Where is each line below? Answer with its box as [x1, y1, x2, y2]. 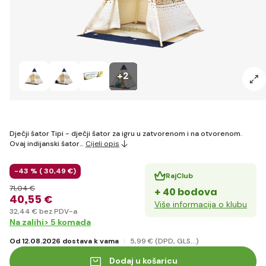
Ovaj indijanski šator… [9, 138, 85, 148]
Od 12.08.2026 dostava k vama [9, 236, 119, 246]
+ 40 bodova [154, 185, 217, 199]
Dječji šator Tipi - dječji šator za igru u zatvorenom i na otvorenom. [9, 128, 242, 138]
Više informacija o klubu [154, 198, 247, 210]
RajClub [166, 171, 193, 181]
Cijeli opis [85, 138, 119, 148]
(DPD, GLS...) [155, 236, 199, 246]
